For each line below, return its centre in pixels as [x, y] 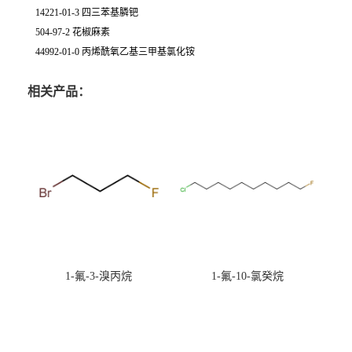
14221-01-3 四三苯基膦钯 [87, 13]
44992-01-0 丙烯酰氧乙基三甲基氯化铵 [115, 52]
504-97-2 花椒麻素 [73, 33]
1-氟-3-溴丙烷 [99, 277]
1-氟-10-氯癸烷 [247, 277]
